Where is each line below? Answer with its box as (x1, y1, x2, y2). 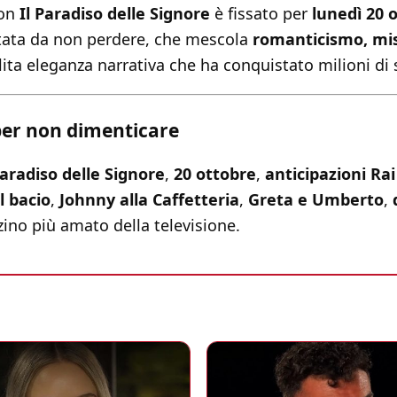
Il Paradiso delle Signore (19, 3, 210, 25)
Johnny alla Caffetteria (59, 189, 239, 211)
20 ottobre (174, 163, 256, 185)
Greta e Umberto (248, 189, 384, 211)
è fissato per (210, 3, 312, 25)
